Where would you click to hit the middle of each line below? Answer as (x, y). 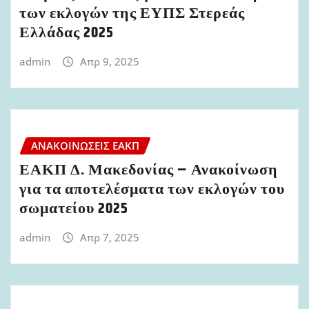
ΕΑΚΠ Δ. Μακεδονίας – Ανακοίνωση (149, 171)
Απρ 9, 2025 (109, 62)
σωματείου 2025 (74, 209)
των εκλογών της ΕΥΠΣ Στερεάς (132, 14)
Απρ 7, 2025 (109, 238)
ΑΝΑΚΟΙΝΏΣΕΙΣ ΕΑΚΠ (85, 145)
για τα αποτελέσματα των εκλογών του (152, 190)
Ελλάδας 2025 (67, 33)
